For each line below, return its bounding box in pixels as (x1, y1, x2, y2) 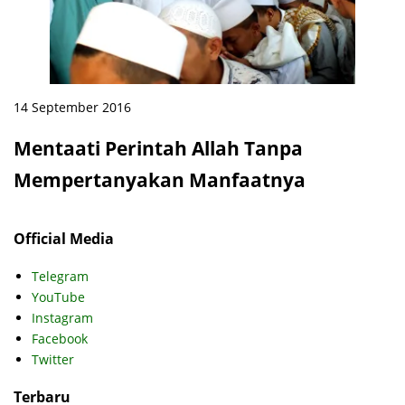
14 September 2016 (14, 98, 131, 116)
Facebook (32, 330, 88, 348)
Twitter (32, 351, 74, 369)
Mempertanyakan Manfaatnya (14, 167, 306, 193)
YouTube (32, 288, 85, 306)
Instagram (32, 309, 93, 327)
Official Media (14, 228, 114, 249)
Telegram (32, 268, 89, 286)
